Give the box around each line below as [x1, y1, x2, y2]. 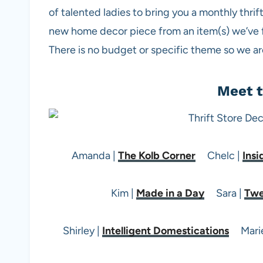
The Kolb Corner [118, 149, 195, 162]
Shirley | [63, 224, 102, 237]
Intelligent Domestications [102, 224, 229, 237]
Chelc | [195, 149, 242, 162]
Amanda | [72, 149, 118, 162]
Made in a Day [136, 186, 204, 200]
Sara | [204, 186, 244, 200]
